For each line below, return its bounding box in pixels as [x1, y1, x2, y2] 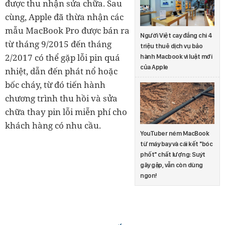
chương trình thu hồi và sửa [5, 92, 118, 104]
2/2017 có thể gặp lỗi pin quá [5, 51, 120, 63]
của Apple [140, 63, 168, 71]
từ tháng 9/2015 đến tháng [5, 38, 111, 50]
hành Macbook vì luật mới [140, 53, 212, 61]
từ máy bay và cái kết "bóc [140, 140, 212, 148]
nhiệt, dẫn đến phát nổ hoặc [5, 65, 118, 77]
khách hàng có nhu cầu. [5, 119, 101, 131]
